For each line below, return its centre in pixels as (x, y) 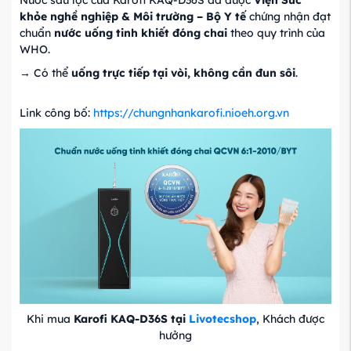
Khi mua (50, 318)
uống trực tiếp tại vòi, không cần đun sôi (183, 73)
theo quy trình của (276, 33)
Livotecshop (223, 318)
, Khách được (290, 318)
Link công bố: (56, 113)
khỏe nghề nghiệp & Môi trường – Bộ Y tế (133, 17)
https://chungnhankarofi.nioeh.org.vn (191, 113)
